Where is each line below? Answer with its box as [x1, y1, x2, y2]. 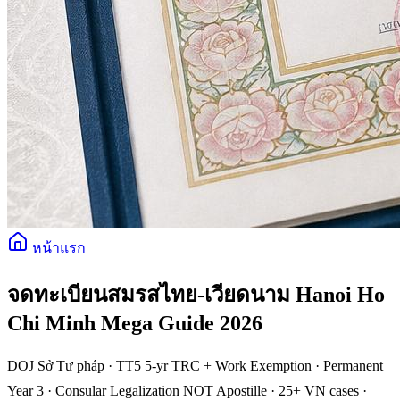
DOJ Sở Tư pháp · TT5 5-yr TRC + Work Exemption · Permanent [7, 357, 383, 373]
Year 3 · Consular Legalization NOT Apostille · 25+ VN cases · [7, 382, 367, 398]
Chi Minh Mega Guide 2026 [7, 311, 262, 335]
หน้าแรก [29, 240, 86, 255]
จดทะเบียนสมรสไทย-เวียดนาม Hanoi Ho [7, 282, 385, 306]
